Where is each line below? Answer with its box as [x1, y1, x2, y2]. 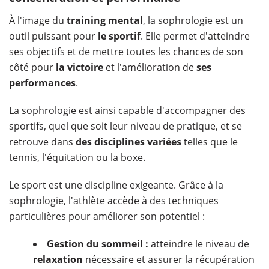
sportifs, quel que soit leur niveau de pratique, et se [9, 119, 242, 133]
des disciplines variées [76, 134, 181, 148]
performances [9, 76, 76, 89]
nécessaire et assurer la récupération [83, 252, 255, 266]
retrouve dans [9, 134, 76, 148]
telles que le [181, 134, 238, 148]
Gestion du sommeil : [47, 237, 148, 250]
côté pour [9, 60, 56, 74]
